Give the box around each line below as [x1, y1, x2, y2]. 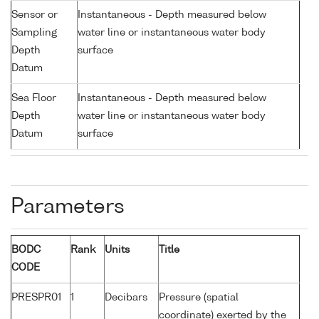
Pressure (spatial [159, 293, 239, 303]
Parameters [11, 197, 125, 218]
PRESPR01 [11, 293, 61, 303]
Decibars [105, 293, 147, 303]
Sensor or [11, 10, 58, 21]
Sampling [11, 28, 57, 38]
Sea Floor [11, 93, 56, 104]
